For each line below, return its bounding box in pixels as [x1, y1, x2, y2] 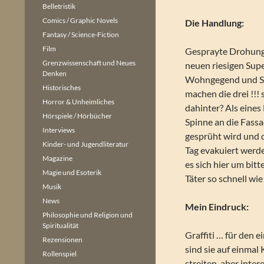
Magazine [42, 154, 72, 163]
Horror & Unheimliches [42, 97, 114, 106]
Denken [42, 69, 67, 78]
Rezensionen [42, 235, 82, 244]
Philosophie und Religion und [42, 210, 133, 219]
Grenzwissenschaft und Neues [42, 58, 136, 67]
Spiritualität [42, 221, 78, 230]
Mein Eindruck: [185, 201, 249, 212]
